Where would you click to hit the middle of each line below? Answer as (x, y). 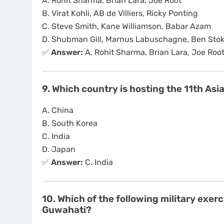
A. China (58, 110)
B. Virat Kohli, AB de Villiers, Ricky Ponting (120, 13)
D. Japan (59, 149)
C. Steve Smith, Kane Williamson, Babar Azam (126, 26)
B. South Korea (70, 123)
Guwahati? (67, 210)
